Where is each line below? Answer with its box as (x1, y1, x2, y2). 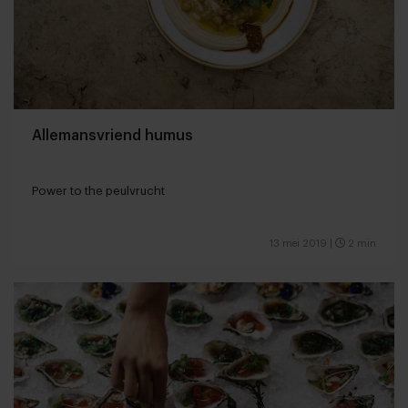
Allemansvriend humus (32, 127, 193, 143)
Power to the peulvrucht (32, 184, 165, 197)
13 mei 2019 (270, 238, 327, 249)
